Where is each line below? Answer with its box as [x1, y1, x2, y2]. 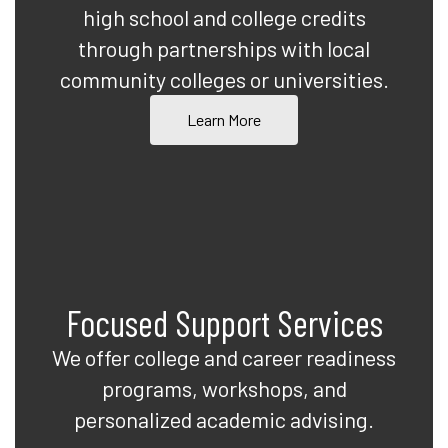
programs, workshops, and [101, 375, 347, 401]
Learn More [187, 110, 262, 129]
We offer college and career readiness [52, 344, 396, 370]
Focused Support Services [65, 301, 383, 344]
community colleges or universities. [59, 66, 389, 92]
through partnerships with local [78, 35, 370, 61]
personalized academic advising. [74, 406, 374, 432]
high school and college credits [82, 4, 366, 30]
